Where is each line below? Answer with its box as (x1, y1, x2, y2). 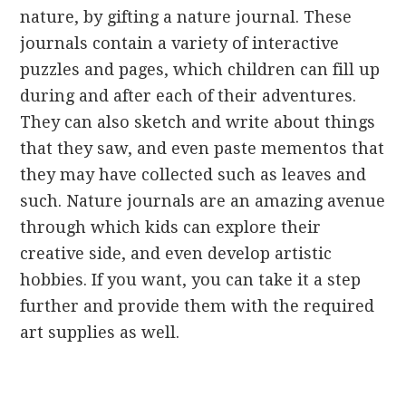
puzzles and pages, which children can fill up (20, 60, 381, 80)
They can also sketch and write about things (20, 112, 376, 132)
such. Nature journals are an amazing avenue (20, 191, 386, 211)
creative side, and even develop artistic (20, 244, 333, 264)
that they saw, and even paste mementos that (20, 139, 385, 159)
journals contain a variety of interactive (20, 34, 340, 53)
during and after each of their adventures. (20, 86, 357, 106)
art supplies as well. (20, 323, 180, 343)
